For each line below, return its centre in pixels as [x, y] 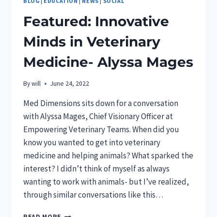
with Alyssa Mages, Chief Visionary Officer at [98, 116]
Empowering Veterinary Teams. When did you [101, 130]
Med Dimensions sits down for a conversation [101, 103]
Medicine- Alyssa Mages [108, 62]
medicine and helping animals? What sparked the [108, 156]
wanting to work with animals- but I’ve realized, [106, 182]
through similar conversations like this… [93, 195]
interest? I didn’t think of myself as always [96, 169]
